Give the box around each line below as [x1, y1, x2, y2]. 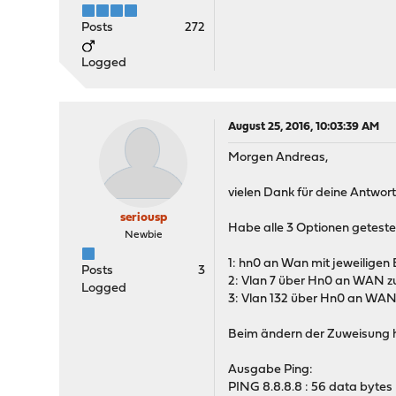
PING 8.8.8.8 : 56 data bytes [228, 381, 393, 394]
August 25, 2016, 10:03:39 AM [228, 121, 380, 133]
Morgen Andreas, [228, 151, 329, 164]
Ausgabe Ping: [228, 363, 314, 377]
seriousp [119, 211, 167, 225]
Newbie [124, 230, 163, 240]
